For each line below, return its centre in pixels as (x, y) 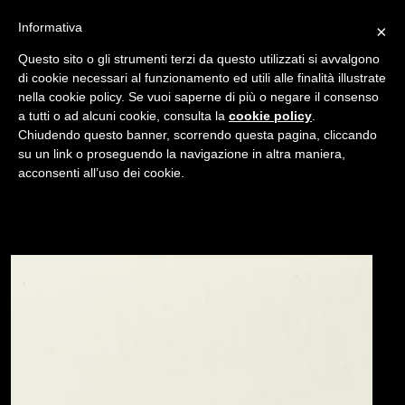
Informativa (50, 27)
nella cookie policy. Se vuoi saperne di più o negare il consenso (198, 97)
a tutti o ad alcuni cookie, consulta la (123, 116)
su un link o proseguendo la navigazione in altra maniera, (182, 154)
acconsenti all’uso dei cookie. (101, 173)
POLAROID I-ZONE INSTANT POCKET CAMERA (172, 145)
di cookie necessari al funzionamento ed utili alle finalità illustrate (202, 78)
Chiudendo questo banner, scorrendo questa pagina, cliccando (198, 135)
